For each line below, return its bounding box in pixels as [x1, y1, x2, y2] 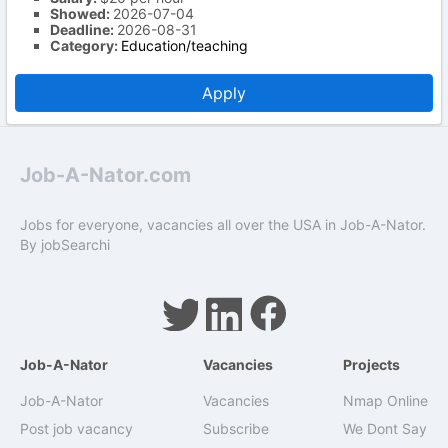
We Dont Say [343, 420, 427, 437]
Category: [50, 37, 121, 54]
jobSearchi [41, 236, 110, 253]
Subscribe [203, 420, 269, 437]
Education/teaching [121, 37, 248, 54]
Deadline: [50, 21, 117, 38]
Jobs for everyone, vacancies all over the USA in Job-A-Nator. [20, 216, 426, 233]
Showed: [50, 5, 113, 22]
